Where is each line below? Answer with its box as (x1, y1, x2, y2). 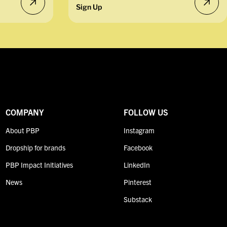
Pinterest (124, 177, 152, 187)
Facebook (124, 143, 153, 153)
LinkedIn (124, 160, 150, 170)
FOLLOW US (124, 107, 169, 118)
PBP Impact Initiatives (5, 160, 73, 170)
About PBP (5, 126, 40, 135)
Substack (124, 195, 153, 204)
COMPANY (5, 107, 44, 118)
